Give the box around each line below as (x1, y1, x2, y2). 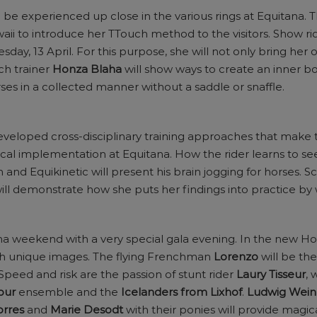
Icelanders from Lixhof (121, 285, 242, 299)
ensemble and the (16, 285, 121, 299)
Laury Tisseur (236, 267, 306, 281)
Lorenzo (214, 250, 258, 263)
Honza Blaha (52, 62, 122, 76)
